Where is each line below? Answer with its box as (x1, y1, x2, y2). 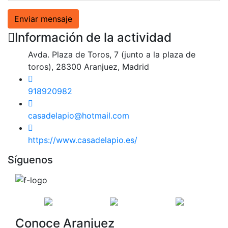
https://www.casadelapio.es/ (28, 134, 137, 145)
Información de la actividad (15, 30, 172, 45)
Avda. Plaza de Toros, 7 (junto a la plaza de (28, 49, 195, 60)
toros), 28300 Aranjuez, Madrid (28, 61, 149, 72)
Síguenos (8, 153, 53, 166)
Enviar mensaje (14, 13, 72, 24)
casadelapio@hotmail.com (28, 110, 129, 121)
